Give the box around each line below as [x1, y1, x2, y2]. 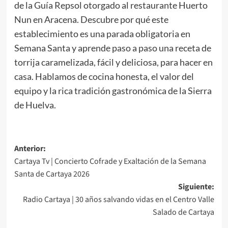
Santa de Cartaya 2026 [14, 168, 90, 180]
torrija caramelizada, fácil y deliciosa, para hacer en [14, 56, 213, 68]
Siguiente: [178, 181, 214, 192]
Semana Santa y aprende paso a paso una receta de [14, 42, 211, 53]
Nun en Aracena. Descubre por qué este [14, 13, 168, 25]
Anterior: [14, 142, 46, 154]
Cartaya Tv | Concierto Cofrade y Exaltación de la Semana [14, 155, 206, 167]
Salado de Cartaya [152, 206, 214, 218]
